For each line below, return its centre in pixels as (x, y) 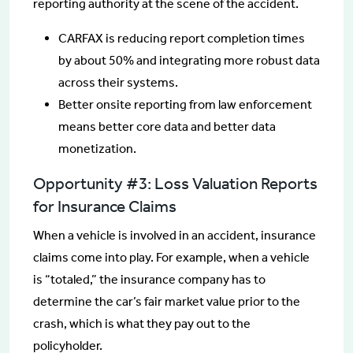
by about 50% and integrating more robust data (189, 61)
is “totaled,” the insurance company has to (149, 280)
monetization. (97, 149)
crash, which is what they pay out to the (142, 324)
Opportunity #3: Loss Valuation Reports (175, 184)
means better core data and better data (167, 127)
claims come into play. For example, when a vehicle (171, 258)
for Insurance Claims (105, 207)
